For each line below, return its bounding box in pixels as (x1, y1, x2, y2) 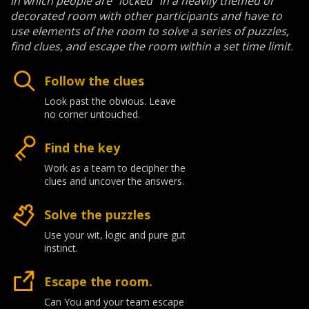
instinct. (44, 241, 78, 255)
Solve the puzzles (44, 206, 150, 223)
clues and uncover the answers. (44, 174, 184, 188)
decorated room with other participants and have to (10, 8, 282, 23)
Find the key (44, 139, 120, 156)
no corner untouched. (44, 107, 140, 121)
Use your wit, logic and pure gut (44, 228, 186, 241)
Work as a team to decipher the (44, 161, 186, 175)
